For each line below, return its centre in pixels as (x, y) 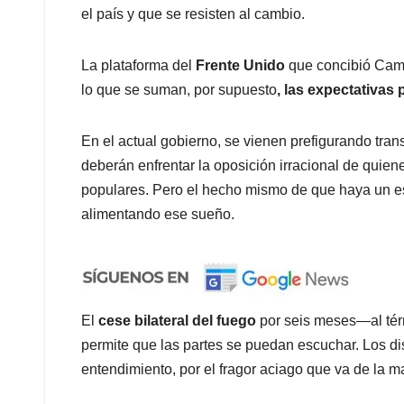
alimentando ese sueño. (158, 214)
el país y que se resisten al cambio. (193, 14)
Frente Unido (240, 65)
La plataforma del (138, 65)
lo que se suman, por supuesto (179, 89)
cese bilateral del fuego (177, 320)
